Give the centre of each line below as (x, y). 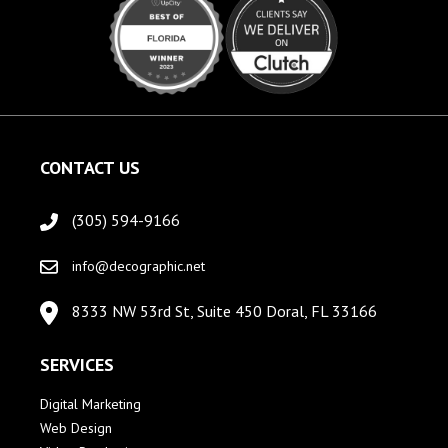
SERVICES (77, 365)
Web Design (76, 428)
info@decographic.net (138, 266)
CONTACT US (90, 168)
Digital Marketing (90, 404)
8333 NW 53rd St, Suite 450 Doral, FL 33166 (224, 311)
